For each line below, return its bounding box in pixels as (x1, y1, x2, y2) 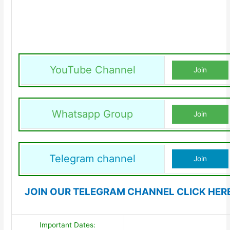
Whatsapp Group (52, 108, 133, 121)
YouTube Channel (49, 63, 136, 76)
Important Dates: (40, 220, 96, 229)
